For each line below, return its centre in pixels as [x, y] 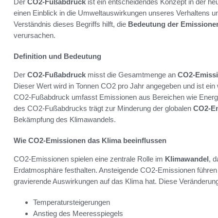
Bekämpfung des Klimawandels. [65, 120]
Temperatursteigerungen [72, 202]
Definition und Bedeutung [57, 56]
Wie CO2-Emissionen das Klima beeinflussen [90, 141]
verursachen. [35, 36]
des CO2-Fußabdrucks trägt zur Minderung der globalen [103, 109]
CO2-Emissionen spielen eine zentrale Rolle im [89, 159]
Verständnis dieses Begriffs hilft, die [71, 24]
